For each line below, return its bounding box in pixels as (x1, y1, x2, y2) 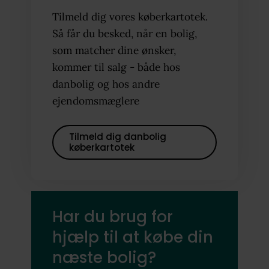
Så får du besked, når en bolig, (52, 27, 197, 41)
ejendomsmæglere (52, 94, 139, 108)
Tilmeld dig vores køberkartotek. (52, 10, 208, 24)
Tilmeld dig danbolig (68, 130, 166, 143)
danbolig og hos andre (52, 77, 160, 91)
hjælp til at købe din (52, 226, 213, 248)
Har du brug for (52, 205, 173, 228)
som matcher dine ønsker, (52, 44, 176, 58)
